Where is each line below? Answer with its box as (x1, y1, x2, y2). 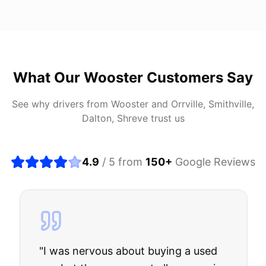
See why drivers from (12, 98, 111, 110)
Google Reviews (172, 156, 255, 168)
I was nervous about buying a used (43, 245, 217, 257)
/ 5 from (99, 156, 145, 168)
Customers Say (143, 69, 253, 86)
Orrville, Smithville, (171, 98, 254, 110)
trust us (147, 112, 185, 124)
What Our (13, 69, 84, 86)
